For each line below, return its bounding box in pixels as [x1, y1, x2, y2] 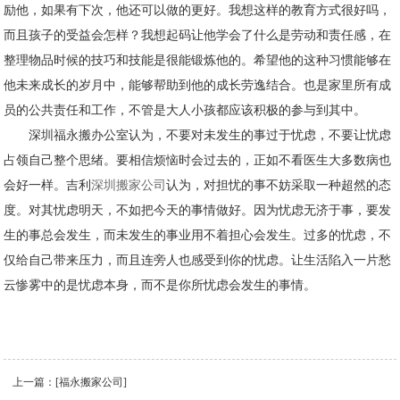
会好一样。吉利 [4, 179, 92, 193]
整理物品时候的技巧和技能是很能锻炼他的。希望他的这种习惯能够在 [4, 54, 392, 68]
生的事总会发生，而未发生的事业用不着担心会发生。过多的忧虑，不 [4, 229, 392, 243]
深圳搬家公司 [91, 179, 167, 193]
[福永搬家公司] [55, 376, 128, 389]
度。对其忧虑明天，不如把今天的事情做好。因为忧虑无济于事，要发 [4, 204, 392, 218]
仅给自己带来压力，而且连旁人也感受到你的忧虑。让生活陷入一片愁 [4, 254, 392, 268]
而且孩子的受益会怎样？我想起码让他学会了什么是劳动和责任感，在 [4, 29, 392, 43]
